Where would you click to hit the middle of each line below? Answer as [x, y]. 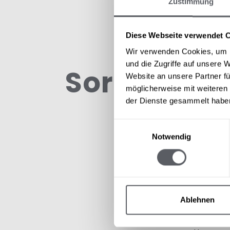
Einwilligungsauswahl [149, 125]
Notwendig [171, 137]
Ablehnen [197, 200]
